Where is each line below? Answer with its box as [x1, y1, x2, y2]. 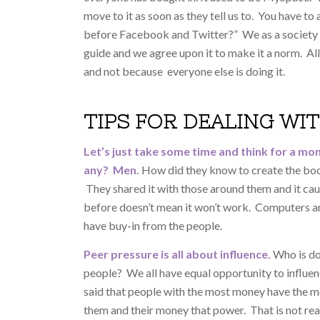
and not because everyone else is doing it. [84, 64, 286, 79]
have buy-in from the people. [84, 219, 223, 233]
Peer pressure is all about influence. [84, 246, 271, 261]
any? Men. [84, 163, 140, 177]
